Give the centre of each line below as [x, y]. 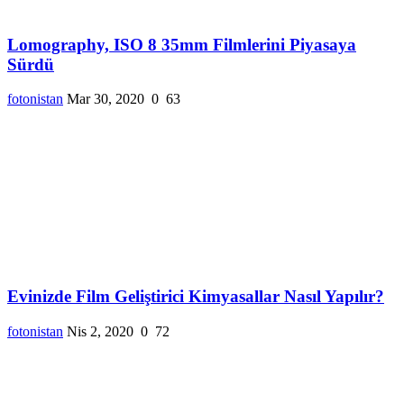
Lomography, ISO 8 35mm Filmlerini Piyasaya [182, 44]
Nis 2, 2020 [100, 331]
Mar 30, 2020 [106, 99]
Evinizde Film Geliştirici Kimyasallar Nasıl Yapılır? [196, 296]
